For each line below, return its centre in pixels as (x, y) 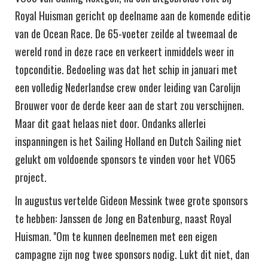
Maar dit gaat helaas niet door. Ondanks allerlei (110, 123)
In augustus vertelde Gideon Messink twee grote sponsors (131, 200)
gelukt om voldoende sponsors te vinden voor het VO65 (125, 159)
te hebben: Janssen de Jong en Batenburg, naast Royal (123, 218)
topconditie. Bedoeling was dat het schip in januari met (126, 69)
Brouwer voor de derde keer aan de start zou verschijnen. (130, 105)
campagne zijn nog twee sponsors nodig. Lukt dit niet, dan (132, 254)
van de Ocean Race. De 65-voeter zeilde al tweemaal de (126, 33)
